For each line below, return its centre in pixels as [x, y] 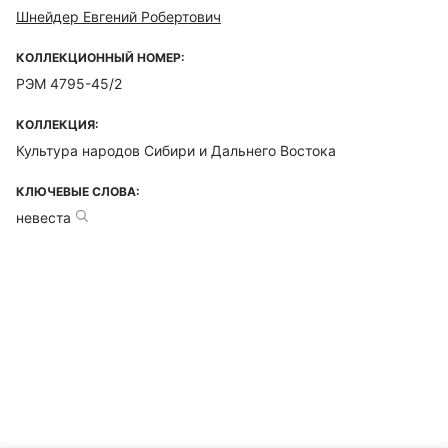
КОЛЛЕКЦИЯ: [57, 124]
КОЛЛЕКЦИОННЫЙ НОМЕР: [100, 57]
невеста [43, 217]
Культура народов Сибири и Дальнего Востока [176, 150]
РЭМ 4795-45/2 [69, 83]
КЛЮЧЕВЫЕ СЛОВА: [78, 191]
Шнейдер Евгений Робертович [118, 16]
